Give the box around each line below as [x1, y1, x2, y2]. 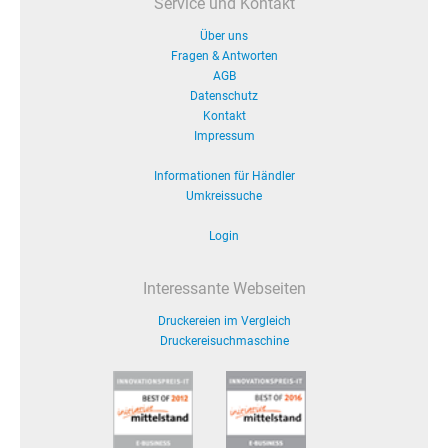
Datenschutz [190, 89, 258, 103]
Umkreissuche [186, 189, 262, 203]
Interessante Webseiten [142, 279, 306, 298]
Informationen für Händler [153, 169, 295, 183]
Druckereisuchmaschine [159, 334, 289, 348]
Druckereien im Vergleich [157, 314, 291, 328]
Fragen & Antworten [170, 49, 278, 63]
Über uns [200, 29, 248, 43]
